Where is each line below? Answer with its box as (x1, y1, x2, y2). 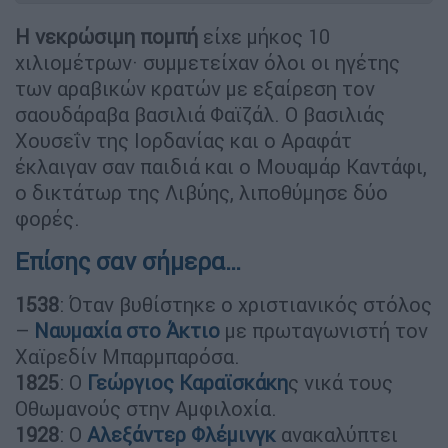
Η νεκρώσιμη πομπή (15, 23, 198, 49)
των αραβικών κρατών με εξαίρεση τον (15, 75, 375, 101)
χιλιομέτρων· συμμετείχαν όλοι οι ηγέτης (15, 49, 400, 75)
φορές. (15, 205, 80, 231)
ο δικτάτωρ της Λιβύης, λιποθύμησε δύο (15, 179, 388, 205)
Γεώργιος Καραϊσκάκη (87, 369, 288, 395)
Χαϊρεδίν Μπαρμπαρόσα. (15, 343, 240, 369)
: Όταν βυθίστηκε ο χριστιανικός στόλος (59, 291, 432, 317)
